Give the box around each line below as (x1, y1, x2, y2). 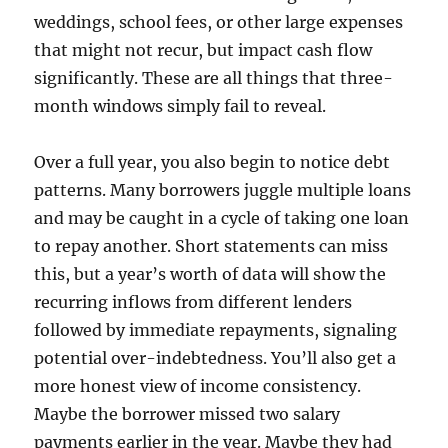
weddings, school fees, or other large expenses (34, 12, 404, 33)
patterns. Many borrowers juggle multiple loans (34, 180, 412, 201)
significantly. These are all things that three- (34, 68, 394, 89)
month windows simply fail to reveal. (34, 96, 327, 117)
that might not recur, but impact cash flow (34, 40, 373, 61)
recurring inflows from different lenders (34, 292, 353, 313)
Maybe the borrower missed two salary (34, 404, 341, 425)
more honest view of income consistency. (34, 376, 362, 397)
